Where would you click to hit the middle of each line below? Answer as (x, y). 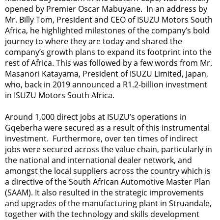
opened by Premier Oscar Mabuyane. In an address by (106, 9)
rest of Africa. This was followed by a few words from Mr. (109, 63)
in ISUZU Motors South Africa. (60, 95)
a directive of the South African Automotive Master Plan (108, 182)
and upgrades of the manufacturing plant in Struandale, (108, 203)
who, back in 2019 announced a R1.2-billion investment (106, 84)
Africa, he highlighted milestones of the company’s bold (107, 30)
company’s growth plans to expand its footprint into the (108, 52)
